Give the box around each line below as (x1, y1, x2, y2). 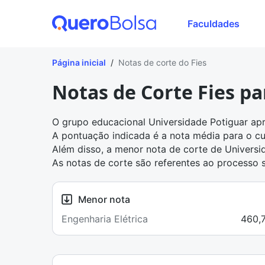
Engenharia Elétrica (62, 213, 148, 225)
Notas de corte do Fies (118, 57, 206, 67)
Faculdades (188, 17, 240, 30)
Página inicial (52, 57, 106, 67)
